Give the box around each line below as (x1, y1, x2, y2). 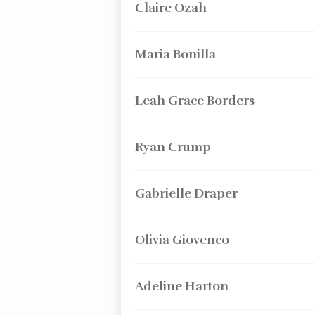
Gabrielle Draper (134, 186, 238, 201)
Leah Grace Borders (134, 93, 255, 108)
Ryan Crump (134, 139, 211, 155)
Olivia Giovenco (134, 232, 229, 247)
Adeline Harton (134, 278, 229, 294)
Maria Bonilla (134, 46, 216, 62)
